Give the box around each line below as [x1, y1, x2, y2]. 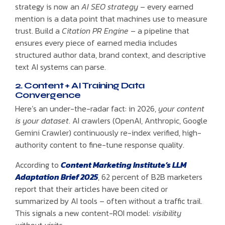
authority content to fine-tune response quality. [15, 139, 184, 151]
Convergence [15, 89, 81, 100]
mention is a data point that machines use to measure [15, 12, 207, 25]
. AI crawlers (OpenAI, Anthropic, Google [69, 115, 207, 127]
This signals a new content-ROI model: [15, 207, 152, 219]
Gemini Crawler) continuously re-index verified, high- [15, 127, 201, 139]
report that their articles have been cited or [15, 183, 168, 195]
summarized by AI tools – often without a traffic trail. [15, 195, 202, 207]
